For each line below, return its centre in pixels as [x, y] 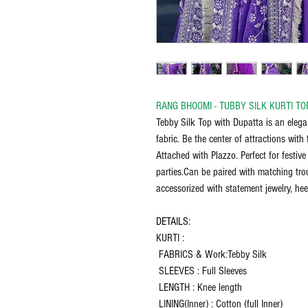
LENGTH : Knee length [199, 288]
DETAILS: [173, 222]
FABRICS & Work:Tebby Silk [211, 255]
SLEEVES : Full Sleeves [201, 271]
